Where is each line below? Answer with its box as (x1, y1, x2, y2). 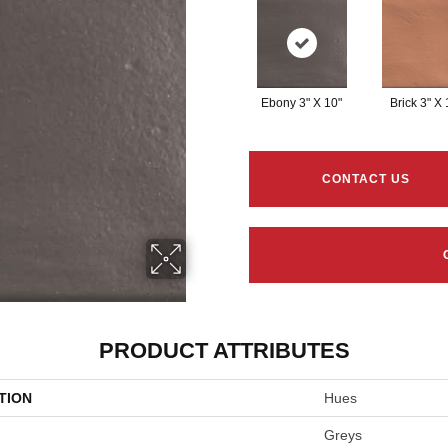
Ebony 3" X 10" (261, 96, 342, 110)
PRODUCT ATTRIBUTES (98, 338, 350, 363)
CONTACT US (322, 172, 411, 186)
